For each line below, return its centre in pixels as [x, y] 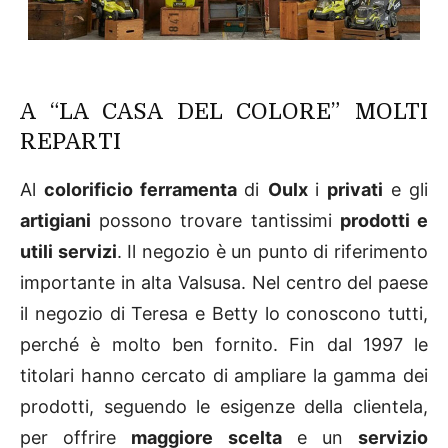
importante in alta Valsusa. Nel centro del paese [224, 282]
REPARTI [70, 141]
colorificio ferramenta [144, 189]
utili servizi [68, 251]
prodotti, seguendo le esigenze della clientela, [224, 406]
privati [354, 189]
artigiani [55, 220]
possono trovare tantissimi [215, 220]
